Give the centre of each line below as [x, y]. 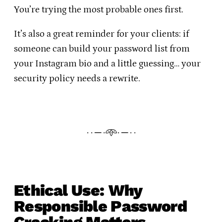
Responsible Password [101, 206]
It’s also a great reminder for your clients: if [101, 34]
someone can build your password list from [102, 49]
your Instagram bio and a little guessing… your [107, 64]
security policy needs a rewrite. [77, 79]
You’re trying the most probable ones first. [99, 10]
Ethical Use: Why [78, 191]
